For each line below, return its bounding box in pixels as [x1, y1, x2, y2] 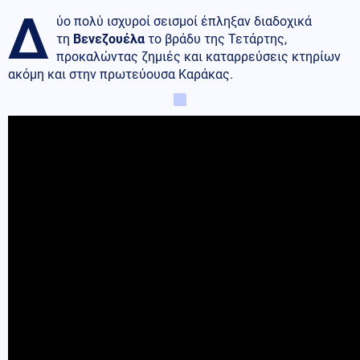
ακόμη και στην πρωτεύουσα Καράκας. [8, 66, 233, 82]
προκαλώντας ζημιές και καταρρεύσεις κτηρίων [56, 48, 341, 64]
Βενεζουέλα [73, 31, 145, 47]
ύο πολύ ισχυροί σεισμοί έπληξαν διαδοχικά [56, 13, 312, 29]
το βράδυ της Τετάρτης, [145, 31, 287, 47]
